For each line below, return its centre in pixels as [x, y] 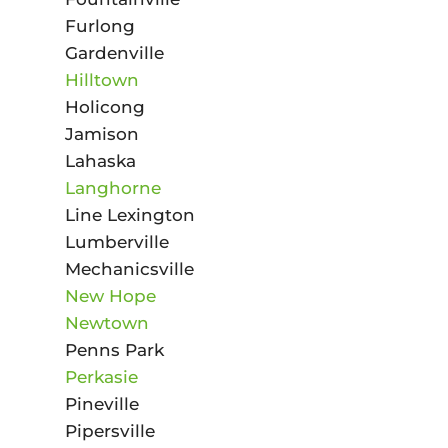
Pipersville [109, 430]
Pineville [101, 403]
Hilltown [101, 79]
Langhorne [112, 187]
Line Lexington [129, 214]
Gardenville [114, 52]
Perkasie [101, 376]
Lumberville [116, 241]
